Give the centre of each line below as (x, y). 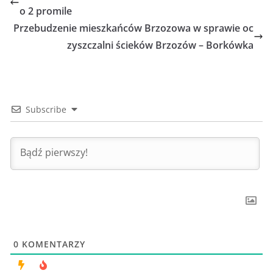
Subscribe (46, 109)
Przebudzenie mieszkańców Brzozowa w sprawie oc (133, 28)
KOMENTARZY (52, 244)
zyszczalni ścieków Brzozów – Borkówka (160, 45)
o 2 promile (46, 11)
